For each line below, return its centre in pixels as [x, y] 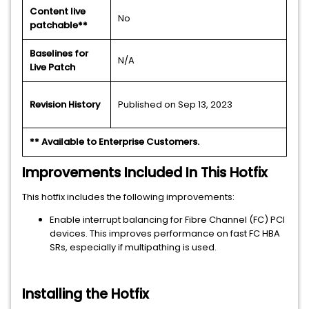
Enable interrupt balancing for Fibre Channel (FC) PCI [167, 220]
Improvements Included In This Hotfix [145, 173]
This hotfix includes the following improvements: [128, 197]
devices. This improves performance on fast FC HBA [165, 233]
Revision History [65, 104]
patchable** [59, 25]
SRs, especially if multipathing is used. [133, 247]
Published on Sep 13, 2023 [175, 104]
